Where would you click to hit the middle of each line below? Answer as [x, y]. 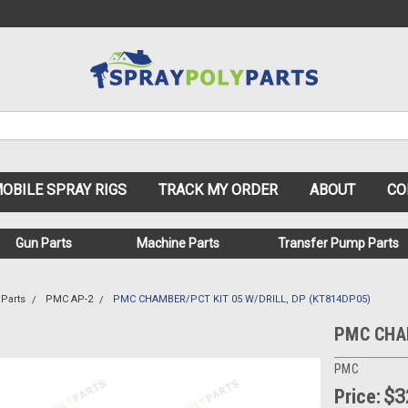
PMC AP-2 [69, 299]
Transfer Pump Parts [338, 243]
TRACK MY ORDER [218, 190]
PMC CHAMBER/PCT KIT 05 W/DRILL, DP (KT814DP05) [242, 299]
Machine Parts [178, 243]
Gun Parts [44, 243]
